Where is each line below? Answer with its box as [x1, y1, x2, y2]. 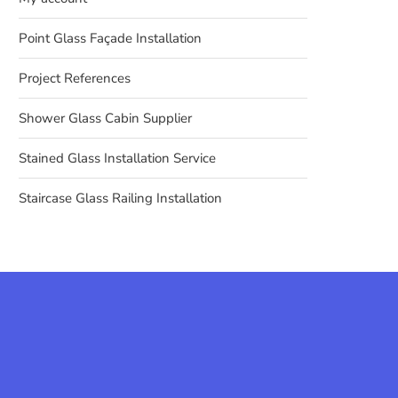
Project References [19, 69, 131, 87]
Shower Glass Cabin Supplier [19, 109, 192, 127]
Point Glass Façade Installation [19, 29, 202, 47]
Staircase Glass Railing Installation [19, 189, 222, 207]
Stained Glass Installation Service [19, 149, 216, 167]
